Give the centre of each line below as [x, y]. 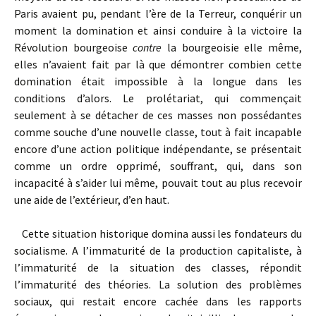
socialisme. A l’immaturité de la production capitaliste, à [158, 250]
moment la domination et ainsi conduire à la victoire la [158, 30]
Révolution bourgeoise [74, 47]
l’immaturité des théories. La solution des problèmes [158, 284]
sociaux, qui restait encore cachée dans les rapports [158, 301]
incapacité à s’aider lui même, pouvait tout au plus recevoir [158, 183]
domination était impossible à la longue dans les [158, 81]
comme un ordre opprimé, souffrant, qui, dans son [158, 166]
